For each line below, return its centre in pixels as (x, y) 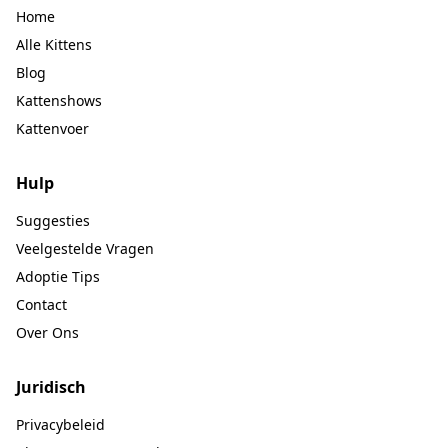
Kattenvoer (52, 128)
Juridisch (51, 387)
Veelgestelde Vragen (85, 248)
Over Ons (47, 332)
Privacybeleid (60, 424)
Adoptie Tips (58, 276)
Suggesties (53, 220)
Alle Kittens (54, 44)
